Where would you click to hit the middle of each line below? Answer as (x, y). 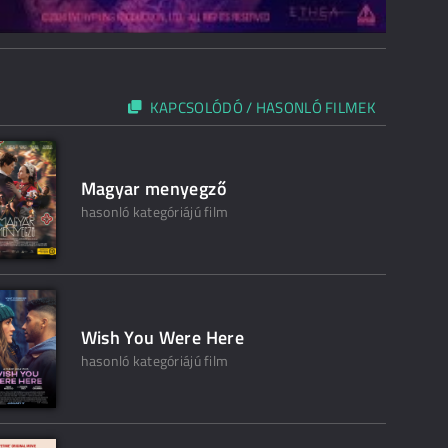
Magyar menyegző (153, 189)
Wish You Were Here (162, 338)
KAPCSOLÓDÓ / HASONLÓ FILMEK (262, 108)
